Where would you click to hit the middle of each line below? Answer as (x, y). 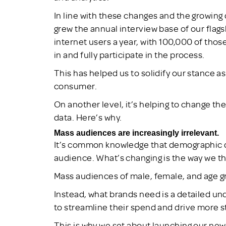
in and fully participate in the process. (129, 54)
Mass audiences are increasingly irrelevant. (136, 133)
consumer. (75, 86)
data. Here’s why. (88, 117)
